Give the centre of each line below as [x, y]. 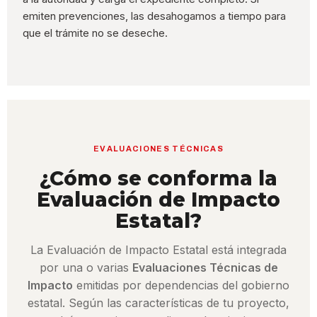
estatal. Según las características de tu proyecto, [158, 303]
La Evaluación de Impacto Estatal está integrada [158, 250]
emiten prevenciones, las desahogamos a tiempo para [155, 16]
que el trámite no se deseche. [96, 33]
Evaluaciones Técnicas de [205, 268]
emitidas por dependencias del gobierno [181, 286]
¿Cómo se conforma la [158, 179]
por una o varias [86, 268]
